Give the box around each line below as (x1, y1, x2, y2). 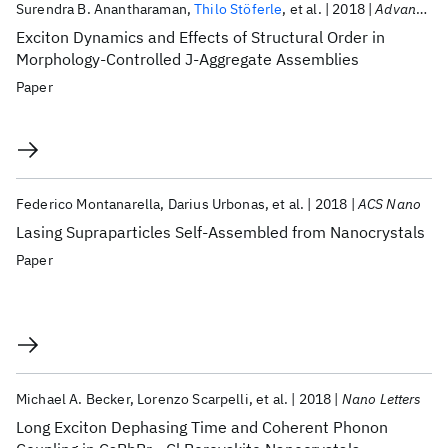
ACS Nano (357, 195, 422, 213)
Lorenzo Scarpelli (137, 390, 249, 408)
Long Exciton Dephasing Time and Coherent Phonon (16, 417, 388, 437)
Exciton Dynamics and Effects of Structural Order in (16, 27, 385, 47)
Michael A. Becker (16, 390, 130, 408)
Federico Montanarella (16, 195, 161, 213)
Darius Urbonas (167, 195, 265, 213)
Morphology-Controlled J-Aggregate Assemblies (16, 49, 359, 69)
